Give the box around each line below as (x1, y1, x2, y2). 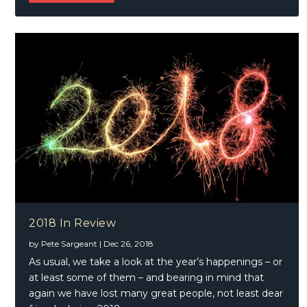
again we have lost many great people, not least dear (29, 286, 284, 299)
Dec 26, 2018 (103, 238, 154, 249)
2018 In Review (29, 216, 116, 230)
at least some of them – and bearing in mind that (29, 271, 265, 284)
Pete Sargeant (41, 238, 98, 249)
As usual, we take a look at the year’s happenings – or (29, 255, 283, 268)
